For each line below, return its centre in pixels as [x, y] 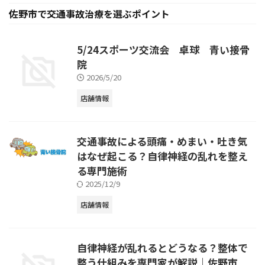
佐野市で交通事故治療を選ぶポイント [89, 14]
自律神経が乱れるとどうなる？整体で [162, 248]
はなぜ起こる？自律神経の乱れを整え [162, 156]
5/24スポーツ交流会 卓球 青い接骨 [163, 49]
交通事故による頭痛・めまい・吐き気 [162, 141]
